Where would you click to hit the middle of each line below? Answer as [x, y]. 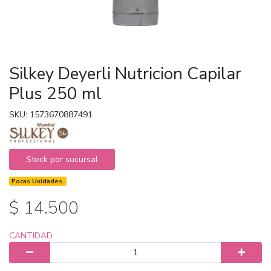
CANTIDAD [31, 235]
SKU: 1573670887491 [51, 114]
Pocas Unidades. [38, 181]
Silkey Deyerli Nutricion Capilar [125, 73]
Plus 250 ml [55, 93]
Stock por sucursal [62, 159]
